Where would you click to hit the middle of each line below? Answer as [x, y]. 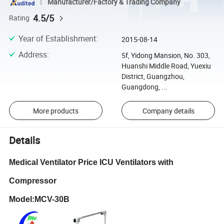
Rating [19, 18]
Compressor [33, 180]
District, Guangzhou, [153, 76]
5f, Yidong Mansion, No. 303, [165, 55]
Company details [168, 110]
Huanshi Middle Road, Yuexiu [166, 65]
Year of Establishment [57, 38]
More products [55, 110]
